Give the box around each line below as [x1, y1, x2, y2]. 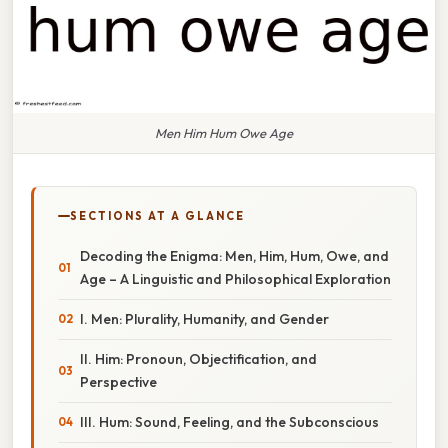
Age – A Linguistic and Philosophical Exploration [80, 269, 391, 288]
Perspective [80, 372, 157, 391]
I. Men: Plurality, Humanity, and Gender [80, 309, 329, 328]
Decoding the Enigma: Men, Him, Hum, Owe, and [80, 246, 389, 265]
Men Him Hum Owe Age [155, 124, 293, 141]
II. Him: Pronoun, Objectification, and [80, 349, 317, 368]
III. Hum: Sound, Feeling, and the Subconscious [80, 412, 379, 431]
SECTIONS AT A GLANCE [70, 208, 245, 223]
